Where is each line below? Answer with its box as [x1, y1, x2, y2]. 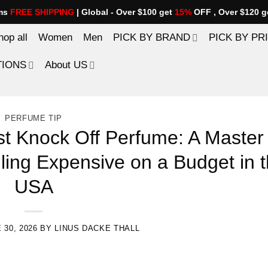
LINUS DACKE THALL [54, 223, 140, 233]
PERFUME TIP [4, 114, 63, 123]
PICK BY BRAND [113, 32, 190, 43]
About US [45, 59, 88, 71]
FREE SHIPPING [10, 7, 74, 17]
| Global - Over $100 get [74, 7, 175, 17]
